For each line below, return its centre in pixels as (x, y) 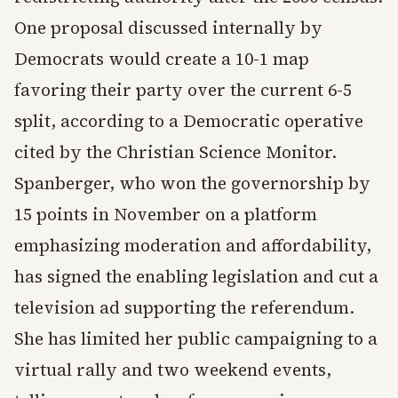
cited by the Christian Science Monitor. (175, 152)
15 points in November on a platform (166, 215)
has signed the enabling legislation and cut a (196, 277)
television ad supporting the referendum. (184, 308)
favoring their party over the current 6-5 (183, 90)
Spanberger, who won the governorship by (192, 183)
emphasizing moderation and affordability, (193, 246)
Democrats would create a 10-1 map (162, 59)
